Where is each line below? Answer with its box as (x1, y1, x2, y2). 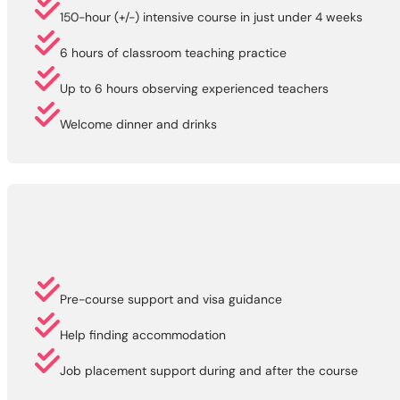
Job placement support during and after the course (60, 362, 359, 379)
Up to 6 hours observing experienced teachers (60, 79, 329, 96)
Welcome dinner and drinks (60, 115, 218, 132)
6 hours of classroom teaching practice (60, 44, 287, 61)
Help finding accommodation (60, 326, 227, 343)
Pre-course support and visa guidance (60, 290, 283, 307)
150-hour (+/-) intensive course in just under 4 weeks (60, 8, 363, 25)
